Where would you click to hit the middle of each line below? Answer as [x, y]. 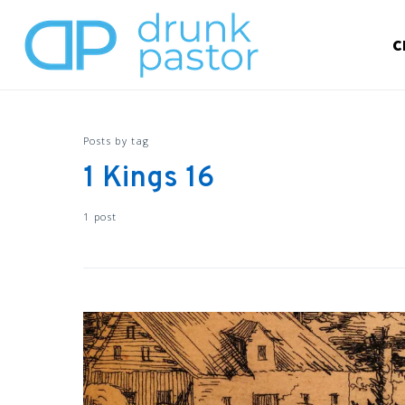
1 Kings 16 [149, 179]
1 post [100, 217]
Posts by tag [117, 141]
